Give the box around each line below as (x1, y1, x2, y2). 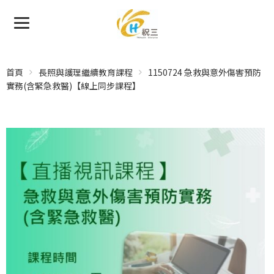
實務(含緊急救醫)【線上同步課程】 (6, 80, 141, 92)
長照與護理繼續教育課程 (39, 66, 133, 78)
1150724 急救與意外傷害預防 (148, 66, 261, 78)
